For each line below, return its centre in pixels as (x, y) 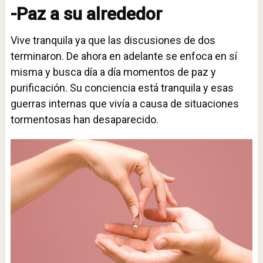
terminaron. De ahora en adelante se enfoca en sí (124, 56)
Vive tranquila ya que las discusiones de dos (113, 40)
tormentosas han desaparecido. (84, 119)
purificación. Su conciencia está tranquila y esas (122, 87)
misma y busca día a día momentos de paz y (113, 72)
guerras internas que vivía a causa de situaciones (124, 103)
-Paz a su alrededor (86, 14)
